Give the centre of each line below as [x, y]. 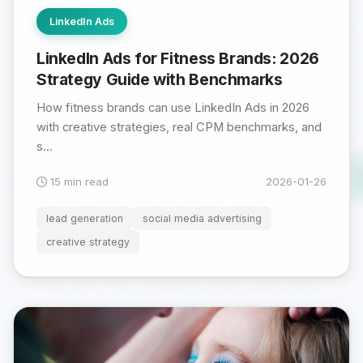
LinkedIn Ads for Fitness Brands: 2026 [178, 59]
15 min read [78, 181]
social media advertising [202, 218]
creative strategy [88, 241]
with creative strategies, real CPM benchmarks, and [179, 127]
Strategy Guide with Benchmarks [160, 80]
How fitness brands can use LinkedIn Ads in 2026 [173, 107]
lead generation [85, 218]
